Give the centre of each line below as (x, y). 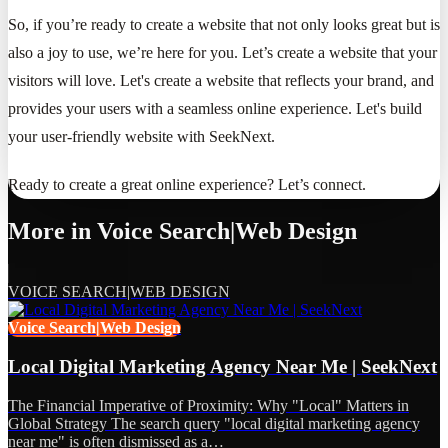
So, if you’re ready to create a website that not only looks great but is (224, 24)
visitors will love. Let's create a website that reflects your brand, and (221, 80)
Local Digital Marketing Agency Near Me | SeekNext (222, 367)
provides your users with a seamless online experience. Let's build (215, 108)
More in (52, 231)
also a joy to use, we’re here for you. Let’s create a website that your (222, 52)
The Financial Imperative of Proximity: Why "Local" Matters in (208, 405)
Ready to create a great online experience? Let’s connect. (187, 184)
